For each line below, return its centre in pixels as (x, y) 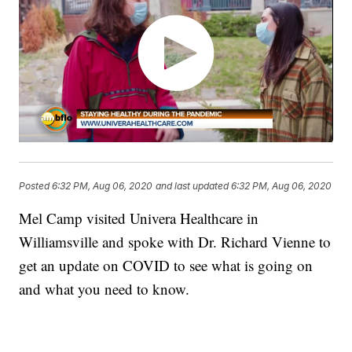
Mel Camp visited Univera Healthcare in (139, 218)
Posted (36, 185)
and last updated (192, 185)
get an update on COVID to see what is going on (166, 266)
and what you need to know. (104, 289)
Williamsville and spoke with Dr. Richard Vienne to (175, 242)
